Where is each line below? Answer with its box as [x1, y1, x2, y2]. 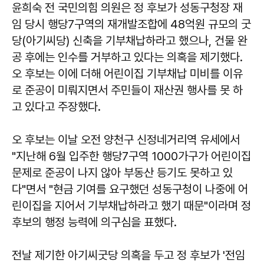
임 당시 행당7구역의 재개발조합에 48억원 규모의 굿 [12, 16, 251, 31]
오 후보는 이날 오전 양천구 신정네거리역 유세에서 [12, 132, 240, 147]
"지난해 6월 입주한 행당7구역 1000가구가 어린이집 [12, 148, 251, 163]
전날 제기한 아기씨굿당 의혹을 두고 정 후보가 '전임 [12, 247, 245, 262]
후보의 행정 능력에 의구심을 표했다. [12, 214, 177, 229]
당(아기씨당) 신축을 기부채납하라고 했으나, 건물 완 [12, 33, 247, 48]
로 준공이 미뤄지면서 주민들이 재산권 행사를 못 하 [12, 82, 243, 97]
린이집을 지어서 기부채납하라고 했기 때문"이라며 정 [12, 198, 251, 213]
